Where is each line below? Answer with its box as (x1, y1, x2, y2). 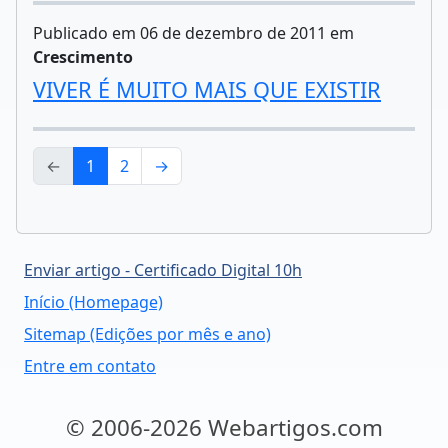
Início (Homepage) (24, 291, 163, 313)
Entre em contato (24, 355, 156, 377)
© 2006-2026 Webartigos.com (65, 412, 383, 443)
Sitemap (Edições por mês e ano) (24, 323, 271, 345)
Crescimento (33, 46, 133, 68)
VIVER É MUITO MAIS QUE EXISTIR (33, 75, 381, 104)
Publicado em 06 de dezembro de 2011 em (33, 22, 354, 44)
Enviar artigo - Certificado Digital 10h (24, 259, 302, 281)
